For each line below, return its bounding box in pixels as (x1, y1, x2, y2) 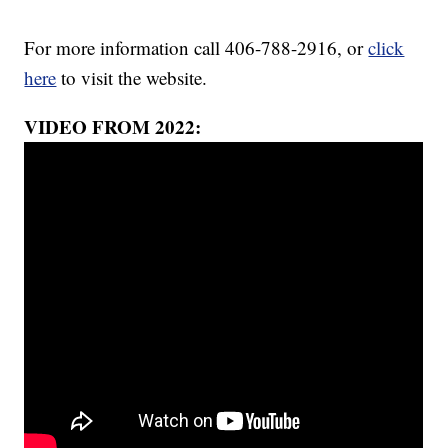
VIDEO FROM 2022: (24, 113, 202, 141)
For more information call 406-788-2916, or (24, 35, 369, 61)
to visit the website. (56, 65, 208, 91)
